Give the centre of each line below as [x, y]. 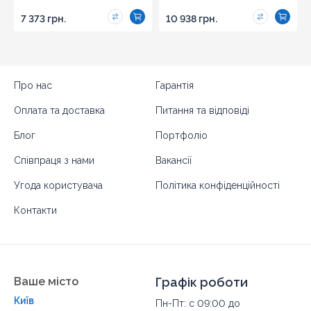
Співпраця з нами [54, 160]
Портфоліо [182, 135]
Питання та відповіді [202, 110]
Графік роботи [202, 282]
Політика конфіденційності [218, 185]
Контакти [35, 210]
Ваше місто [46, 281]
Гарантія [175, 85]
